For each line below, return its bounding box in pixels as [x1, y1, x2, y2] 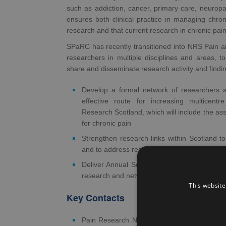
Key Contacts [67, 191, 125, 204]
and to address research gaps [82, 145, 178, 153]
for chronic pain [82, 119, 131, 127]
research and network [82, 172, 151, 180]
